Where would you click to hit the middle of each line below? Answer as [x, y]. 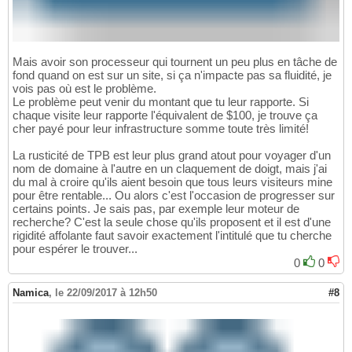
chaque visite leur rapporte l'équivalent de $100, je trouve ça [165, 115]
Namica [31, 293]
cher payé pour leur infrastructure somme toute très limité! [161, 129]
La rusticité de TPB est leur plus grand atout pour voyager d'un [172, 156]
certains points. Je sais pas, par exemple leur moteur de [156, 209]
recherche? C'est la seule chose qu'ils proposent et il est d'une [172, 222]
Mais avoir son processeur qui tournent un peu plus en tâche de [175, 62]
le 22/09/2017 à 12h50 [106, 293]
